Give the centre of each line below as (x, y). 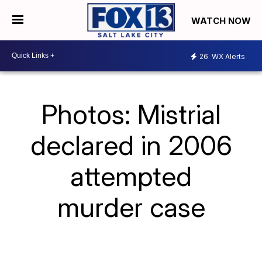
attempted (131, 176)
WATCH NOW (222, 20)
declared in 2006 (131, 145)
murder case (131, 207)
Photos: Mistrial (131, 114)
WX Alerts (227, 57)
